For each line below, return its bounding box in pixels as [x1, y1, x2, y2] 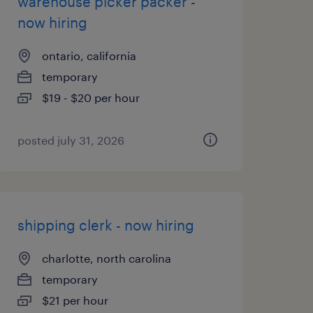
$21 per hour [41, 293, 108, 307]
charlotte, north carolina [41, 252, 171, 265]
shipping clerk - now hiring [17, 217, 194, 233]
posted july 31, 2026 [17, 133, 124, 147]
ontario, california [41, 49, 136, 62]
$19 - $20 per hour [41, 91, 140, 104]
